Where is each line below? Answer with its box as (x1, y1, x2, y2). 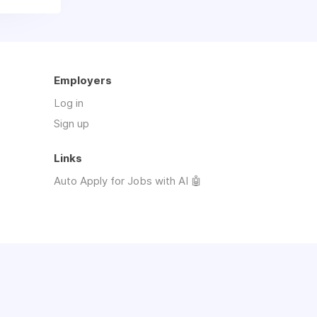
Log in (54, 96, 83, 110)
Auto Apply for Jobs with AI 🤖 (54, 174, 202, 188)
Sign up (54, 117, 89, 130)
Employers (54, 74, 112, 87)
